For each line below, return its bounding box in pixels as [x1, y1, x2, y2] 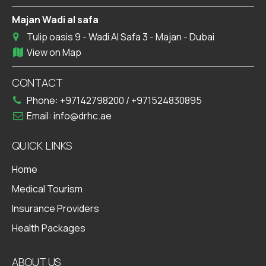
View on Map [27, 45, 81, 59]
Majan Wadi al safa [12, 12, 99, 26]
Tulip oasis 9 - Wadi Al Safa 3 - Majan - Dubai [27, 30, 214, 43]
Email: [27, 109, 53, 122]
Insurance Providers [12, 201, 99, 215]
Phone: [27, 93, 60, 107]
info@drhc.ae [53, 109, 112, 122]
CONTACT [12, 75, 63, 90]
